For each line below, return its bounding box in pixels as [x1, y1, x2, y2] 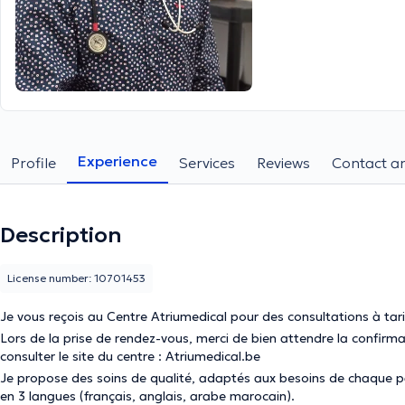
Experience [78, 152, 157, 170]
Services [179, 154, 235, 172]
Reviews [257, 154, 310, 172]
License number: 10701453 [7, 271, 146, 285]
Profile [11, 154, 56, 172]
